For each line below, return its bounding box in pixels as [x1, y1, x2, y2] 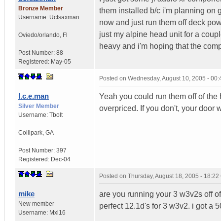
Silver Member [18, 102, 59, 110]
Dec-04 [51, 155, 71, 163]
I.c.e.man [18, 91, 49, 100]
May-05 [51, 58, 71, 65]
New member [18, 200, 54, 207]
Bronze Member [18, 4, 63, 12]
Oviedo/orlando [18, 31, 60, 38]
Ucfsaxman [49, 13, 79, 21]
